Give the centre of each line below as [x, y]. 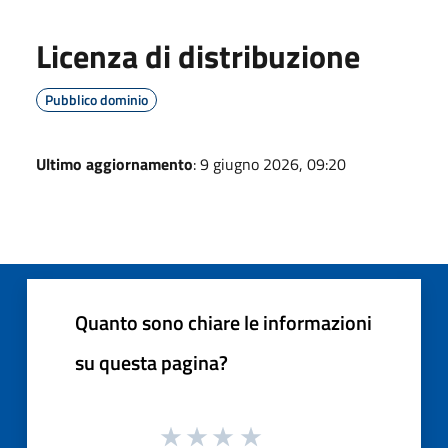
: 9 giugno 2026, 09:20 [269, 163]
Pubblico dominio [96, 99]
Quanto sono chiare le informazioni [223, 322]
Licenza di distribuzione [198, 55]
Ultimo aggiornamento [114, 163]
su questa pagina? [151, 362]
